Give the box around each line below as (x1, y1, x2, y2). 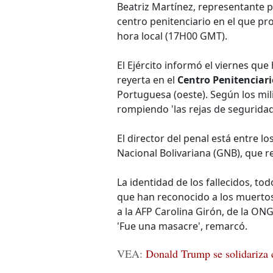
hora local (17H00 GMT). (117, 29, 227, 43)
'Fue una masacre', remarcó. (117, 219, 247, 233)
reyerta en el (117, 73, 177, 87)
